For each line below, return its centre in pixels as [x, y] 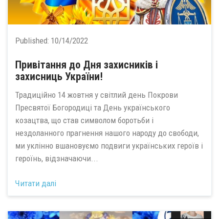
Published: [33, 40]
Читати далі [36, 183]
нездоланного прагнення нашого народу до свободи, [107, 133]
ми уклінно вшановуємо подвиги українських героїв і [109, 146]
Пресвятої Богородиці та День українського [93, 108]
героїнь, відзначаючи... [57, 158]
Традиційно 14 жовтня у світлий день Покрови [97, 95]
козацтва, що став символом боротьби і [84, 120]
